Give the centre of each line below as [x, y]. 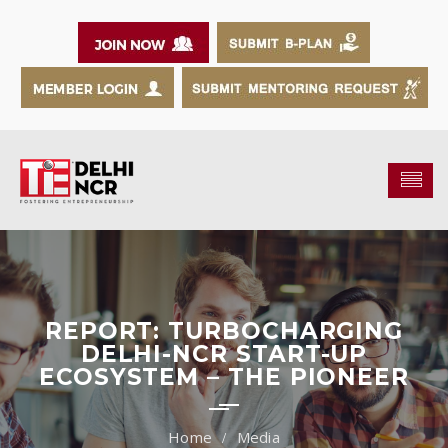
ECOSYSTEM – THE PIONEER [224, 377]
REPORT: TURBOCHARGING [224, 331]
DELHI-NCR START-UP [224, 354]
